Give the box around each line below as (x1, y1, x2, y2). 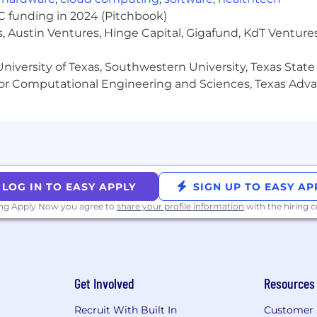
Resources (264, 275, 316, 292)
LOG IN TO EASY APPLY (2, 180, 137, 194)
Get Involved (74, 275, 134, 292)
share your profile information (117, 201, 244, 212)
